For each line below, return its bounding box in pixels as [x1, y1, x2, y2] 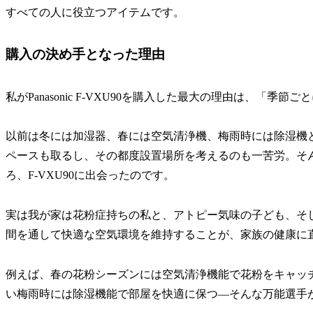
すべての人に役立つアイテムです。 [6, 6, 184, 19]
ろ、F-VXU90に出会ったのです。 [6, 169, 175, 182]
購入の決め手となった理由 [6, 47, 165, 62]
